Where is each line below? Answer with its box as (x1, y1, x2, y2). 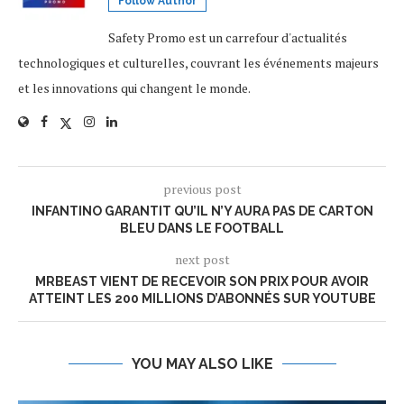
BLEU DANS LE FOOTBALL (120, 221, 284, 236)
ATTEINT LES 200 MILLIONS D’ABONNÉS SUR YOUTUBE (28, 291, 376, 307)
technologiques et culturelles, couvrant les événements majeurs (18, 54, 379, 72)
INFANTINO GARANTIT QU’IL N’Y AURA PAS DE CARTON (31, 204, 373, 219)
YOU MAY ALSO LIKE (131, 355, 273, 373)
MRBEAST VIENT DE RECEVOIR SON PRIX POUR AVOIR (35, 274, 369, 289)
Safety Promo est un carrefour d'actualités (108, 29, 347, 47)
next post (174, 251, 230, 269)
